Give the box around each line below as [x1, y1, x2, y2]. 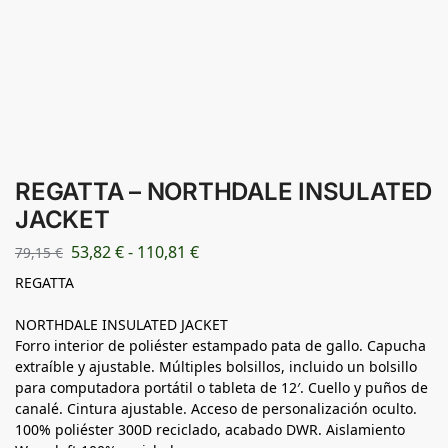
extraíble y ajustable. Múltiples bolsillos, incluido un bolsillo [15, 356, 417, 376]
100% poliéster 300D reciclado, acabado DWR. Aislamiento [15, 419, 405, 439]
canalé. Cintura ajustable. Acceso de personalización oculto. [15, 398, 417, 418]
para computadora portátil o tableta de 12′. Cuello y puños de [15, 377, 428, 397]
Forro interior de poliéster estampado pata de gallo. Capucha [15, 335, 426, 355]
